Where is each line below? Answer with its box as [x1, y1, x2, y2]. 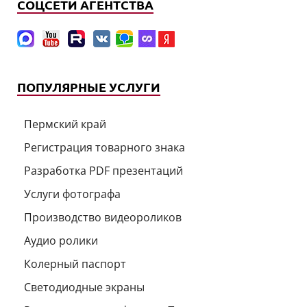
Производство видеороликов [24, 209, 182, 225]
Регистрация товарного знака [24, 139, 185, 155]
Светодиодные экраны [24, 279, 145, 295]
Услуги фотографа [24, 186, 121, 201]
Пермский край [24, 116, 106, 132]
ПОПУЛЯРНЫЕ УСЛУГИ [17, 78, 160, 95]
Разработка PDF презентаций [24, 162, 183, 178]
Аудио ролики [24, 232, 98, 248]
